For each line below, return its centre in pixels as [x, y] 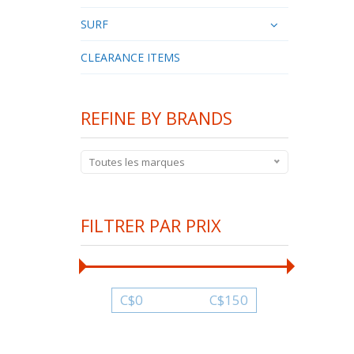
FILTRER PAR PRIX [151, 225]
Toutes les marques [137, 162]
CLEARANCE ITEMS [130, 57]
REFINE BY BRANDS [156, 117]
